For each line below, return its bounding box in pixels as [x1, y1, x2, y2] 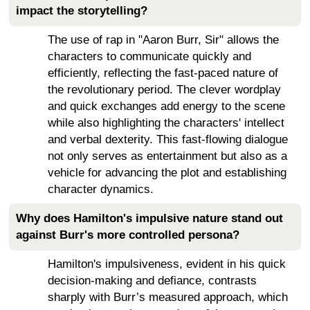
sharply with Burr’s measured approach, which [48, 290, 288, 304]
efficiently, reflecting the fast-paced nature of [48, 66, 278, 80]
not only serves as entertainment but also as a [48, 149, 287, 163]
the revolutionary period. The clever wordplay [48, 82, 281, 96]
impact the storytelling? [16, 3, 147, 17]
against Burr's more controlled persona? [16, 228, 239, 241]
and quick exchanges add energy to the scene [48, 99, 285, 113]
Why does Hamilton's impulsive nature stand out [16, 211, 283, 225]
